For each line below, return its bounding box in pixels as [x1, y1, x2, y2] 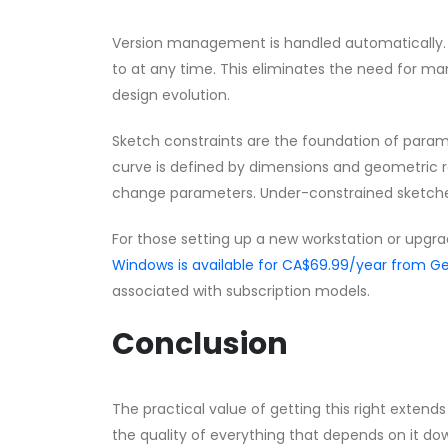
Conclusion [112, 323, 288, 366]
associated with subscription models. [112, 281, 370, 302]
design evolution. [112, 85, 230, 106]
